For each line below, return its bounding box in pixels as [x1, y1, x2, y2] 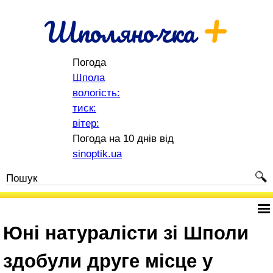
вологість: [73, 87, 120, 99]
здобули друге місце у [3, 250, 213, 272]
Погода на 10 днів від [73, 133, 174, 144]
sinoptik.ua [73, 148, 122, 160]
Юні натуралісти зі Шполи [3, 222, 249, 244]
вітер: [73, 118, 99, 129]
